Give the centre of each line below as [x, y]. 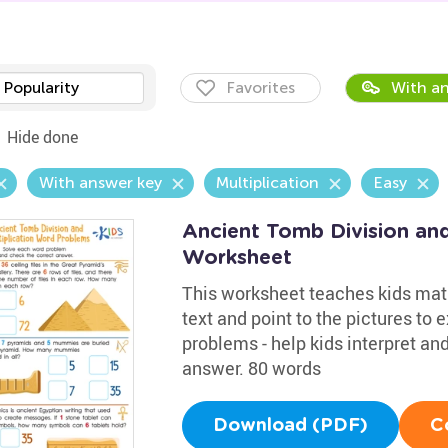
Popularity [40, 87]
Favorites [260, 87]
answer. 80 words [251, 368]
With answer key [100, 182]
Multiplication [267, 182]
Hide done [42, 137]
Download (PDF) [290, 426]
